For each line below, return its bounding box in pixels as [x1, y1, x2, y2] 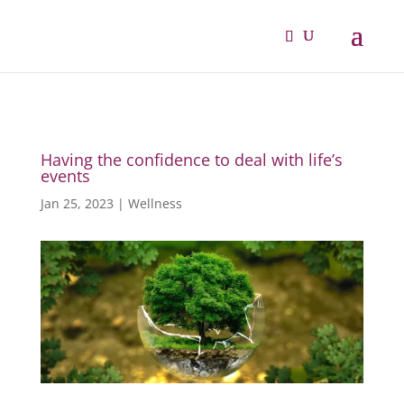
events [40, 165, 90, 187]
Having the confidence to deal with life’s [40, 149, 343, 170]
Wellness [127, 195, 182, 212]
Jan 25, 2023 [40, 195, 114, 212]
